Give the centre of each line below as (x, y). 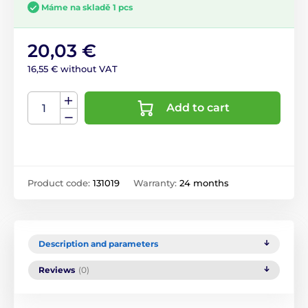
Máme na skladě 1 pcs (87, 7)
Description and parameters (98, 244)
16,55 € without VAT (73, 69)
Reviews (57, 270)
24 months (204, 183)
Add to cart (198, 108)
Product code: (60, 183)
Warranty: (156, 183)
